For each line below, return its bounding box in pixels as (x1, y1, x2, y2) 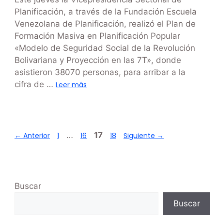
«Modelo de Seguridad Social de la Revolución (15, 43, 195, 53)
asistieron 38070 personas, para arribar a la (15, 67, 186, 77)
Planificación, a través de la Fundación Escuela (15, 7, 197, 17)
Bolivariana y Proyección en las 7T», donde (15, 55, 181, 65)
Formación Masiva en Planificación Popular (15, 31, 180, 41)
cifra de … (15, 79, 56, 90)
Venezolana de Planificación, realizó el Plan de (15, 19, 196, 29)
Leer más (56, 80, 87, 90)
